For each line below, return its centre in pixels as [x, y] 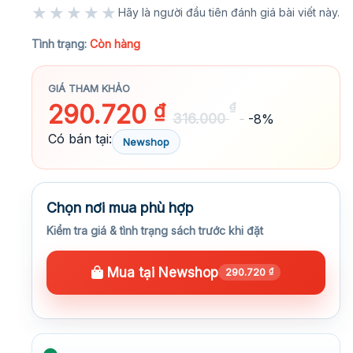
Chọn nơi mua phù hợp [120, 207]
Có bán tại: [80, 138]
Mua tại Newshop [161, 272]
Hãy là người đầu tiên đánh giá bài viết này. [229, 12]
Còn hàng [115, 43]
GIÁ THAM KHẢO [89, 88]
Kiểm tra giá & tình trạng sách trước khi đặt [155, 230]
